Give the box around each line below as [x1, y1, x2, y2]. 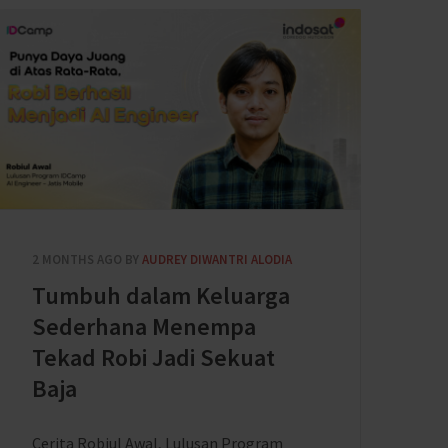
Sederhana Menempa [32, 311, 256, 342]
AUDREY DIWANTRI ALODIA [142, 251, 292, 268]
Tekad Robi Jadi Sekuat [32, 342, 275, 373]
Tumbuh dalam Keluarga [32, 280, 290, 311]
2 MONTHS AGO [32, 251, 122, 268]
